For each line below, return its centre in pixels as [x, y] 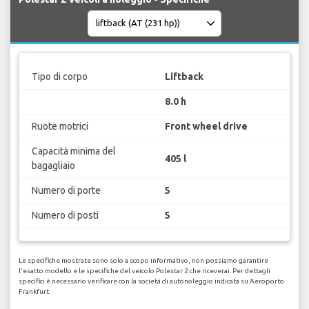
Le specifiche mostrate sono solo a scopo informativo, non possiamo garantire [143, 260]
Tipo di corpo [59, 77]
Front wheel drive [206, 127]
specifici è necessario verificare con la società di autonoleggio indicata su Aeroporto [151, 281]
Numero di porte [66, 191]
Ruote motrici [60, 127]
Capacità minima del [73, 151]
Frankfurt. [34, 291]
